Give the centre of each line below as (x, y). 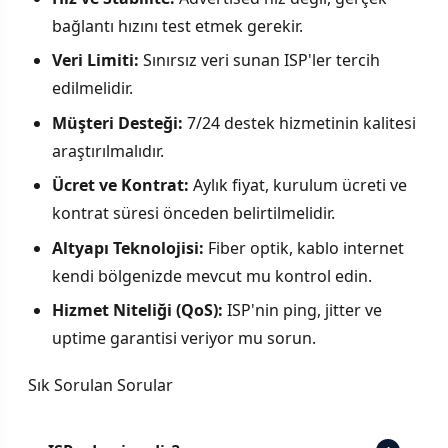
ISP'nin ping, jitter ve (302, 310)
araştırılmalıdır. (108, 150)
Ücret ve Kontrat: (120, 185)
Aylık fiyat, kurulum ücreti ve (298, 185)
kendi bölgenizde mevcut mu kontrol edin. (212, 275)
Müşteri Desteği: (117, 122)
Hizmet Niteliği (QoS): (137, 310)
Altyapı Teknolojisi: (128, 247)
